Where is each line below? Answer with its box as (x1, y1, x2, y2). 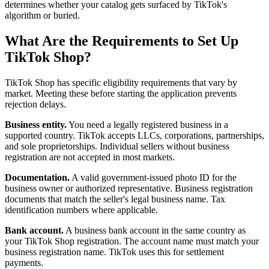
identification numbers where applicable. (5, 205, 158, 216)
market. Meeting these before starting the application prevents (5, 88, 237, 99)
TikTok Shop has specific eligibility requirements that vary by (5, 77, 237, 88)
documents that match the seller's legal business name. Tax (5, 194, 225, 205)
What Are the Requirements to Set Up (5, 33, 238, 49)
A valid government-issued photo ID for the (70, 172, 237, 183)
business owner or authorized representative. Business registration (5, 183, 253, 194)
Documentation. (5, 172, 70, 183)
